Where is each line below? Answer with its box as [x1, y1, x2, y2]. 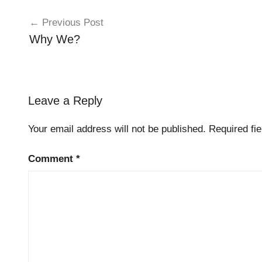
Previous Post [42, 16, 104, 28]
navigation [13, 21, 89, 39]
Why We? [29, 32, 80, 46]
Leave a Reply [28, 94, 102, 108]
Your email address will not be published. [28, 123, 206, 135]
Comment [28, 153, 76, 164]
